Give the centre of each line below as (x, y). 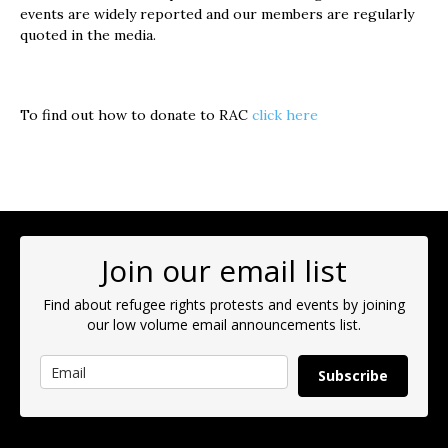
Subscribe (352, 375)
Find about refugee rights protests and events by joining (224, 304)
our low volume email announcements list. (224, 324)
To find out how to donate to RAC (136, 115)
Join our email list (224, 270)
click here (285, 115)
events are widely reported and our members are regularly (217, 14)
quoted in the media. (88, 35)
